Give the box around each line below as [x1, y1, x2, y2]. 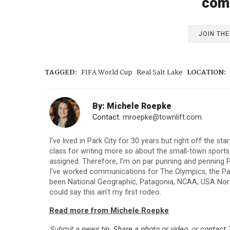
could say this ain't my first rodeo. [49, 188, 161, 197]
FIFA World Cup [81, 67, 132, 79]
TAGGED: [45, 67, 77, 79]
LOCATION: [187, 67, 226, 79]
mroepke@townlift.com [123, 113, 202, 122]
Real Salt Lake [137, 67, 183, 79]
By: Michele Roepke [92, 101, 171, 111]
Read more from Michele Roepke [49, 206, 169, 216]
